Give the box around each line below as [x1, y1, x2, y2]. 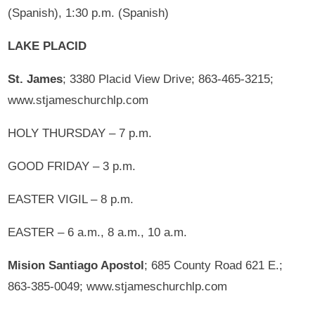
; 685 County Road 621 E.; [144, 258, 283, 272]
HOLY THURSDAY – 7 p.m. [8, 126, 153, 140]
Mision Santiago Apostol [8, 258, 145, 272]
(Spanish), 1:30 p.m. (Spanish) [8, 6, 169, 20]
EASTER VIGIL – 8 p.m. [8, 192, 134, 206]
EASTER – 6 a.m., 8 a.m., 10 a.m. [8, 225, 188, 239]
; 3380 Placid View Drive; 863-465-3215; [63, 72, 274, 86]
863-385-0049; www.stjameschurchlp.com [8, 279, 228, 293]
